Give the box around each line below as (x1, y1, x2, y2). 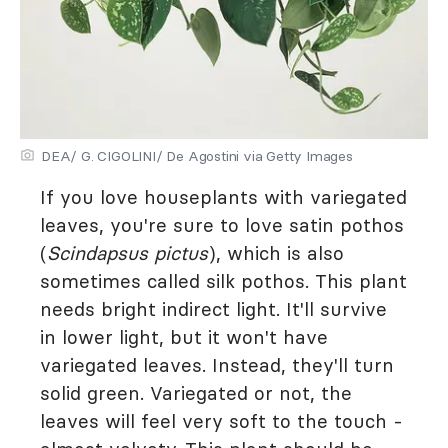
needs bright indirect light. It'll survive (40, 296, 387, 321)
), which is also (208, 240, 344, 265)
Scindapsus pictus (47, 240, 208, 265)
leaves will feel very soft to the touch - (40, 408, 403, 433)
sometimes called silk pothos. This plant (40, 268, 407, 293)
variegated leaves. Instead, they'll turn (40, 352, 394, 377)
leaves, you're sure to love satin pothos (40, 212, 404, 237)
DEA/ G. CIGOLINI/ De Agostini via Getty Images (41, 146, 353, 165)
